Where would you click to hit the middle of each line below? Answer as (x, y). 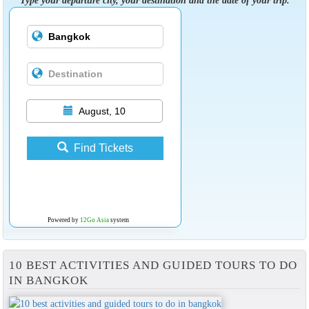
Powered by (63, 220)
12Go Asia (94, 220)
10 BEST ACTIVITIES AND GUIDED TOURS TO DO (153, 266)
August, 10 (102, 111)
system (119, 220)
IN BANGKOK (48, 281)
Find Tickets (103, 148)
